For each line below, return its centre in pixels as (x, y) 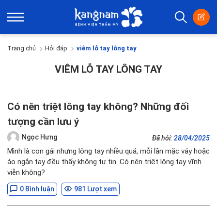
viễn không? (26, 172)
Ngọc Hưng (39, 137)
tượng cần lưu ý (43, 122)
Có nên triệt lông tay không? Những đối (98, 107)
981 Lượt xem (95, 189)
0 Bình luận (37, 189)
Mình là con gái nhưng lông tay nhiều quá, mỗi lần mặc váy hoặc (108, 151)
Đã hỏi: (163, 138)
